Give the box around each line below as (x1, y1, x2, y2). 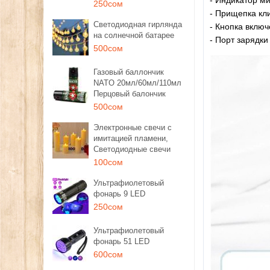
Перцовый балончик (93, 89, 166, 98)
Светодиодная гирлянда (93, 20, 182, 29)
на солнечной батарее (93, 31, 174, 40)
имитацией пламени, (93, 134, 168, 143)
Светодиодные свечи (93, 145, 171, 154)
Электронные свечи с (93, 123, 172, 132)
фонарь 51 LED (93, 237, 149, 246)
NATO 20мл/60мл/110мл (93, 78, 181, 87)
